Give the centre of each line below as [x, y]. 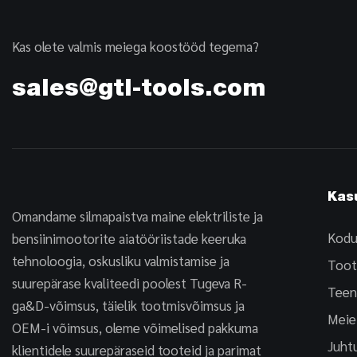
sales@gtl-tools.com [139, 90]
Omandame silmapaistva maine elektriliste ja [137, 216]
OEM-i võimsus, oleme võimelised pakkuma [135, 328]
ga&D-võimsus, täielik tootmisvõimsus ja [128, 306]
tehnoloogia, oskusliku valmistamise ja [121, 261]
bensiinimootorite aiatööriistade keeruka [129, 239]
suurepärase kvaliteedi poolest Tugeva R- [129, 283]
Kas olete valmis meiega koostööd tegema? [135, 46]
